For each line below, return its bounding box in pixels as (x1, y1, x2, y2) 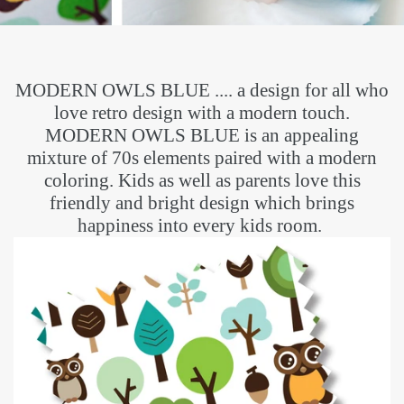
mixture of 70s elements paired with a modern (27, 147, 377, 169)
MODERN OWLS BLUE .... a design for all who (15, 79, 389, 101)
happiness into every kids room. (78, 215, 326, 236)
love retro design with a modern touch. (54, 102, 350, 124)
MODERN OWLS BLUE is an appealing (45, 124, 359, 146)
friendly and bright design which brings (50, 192, 354, 214)
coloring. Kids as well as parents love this (43, 170, 361, 191)
